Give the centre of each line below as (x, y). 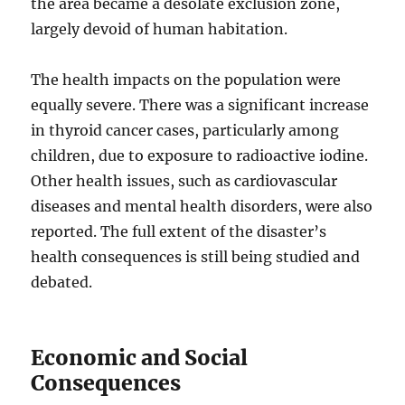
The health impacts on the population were (186, 80)
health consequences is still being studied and (196, 257)
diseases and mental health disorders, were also (202, 207)
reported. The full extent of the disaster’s (179, 232)
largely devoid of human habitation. (160, 29)
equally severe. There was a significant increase (200, 105)
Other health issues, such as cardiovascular (184, 181)
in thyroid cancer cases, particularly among (185, 131)
